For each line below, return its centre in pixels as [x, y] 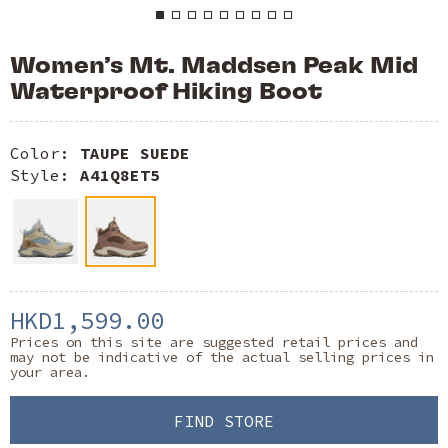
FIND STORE [224, 421]
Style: [45, 175]
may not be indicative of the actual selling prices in [222, 357]
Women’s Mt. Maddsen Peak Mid [214, 65]
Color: [45, 153]
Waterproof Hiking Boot [166, 91]
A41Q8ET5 [120, 175]
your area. [50, 372]
